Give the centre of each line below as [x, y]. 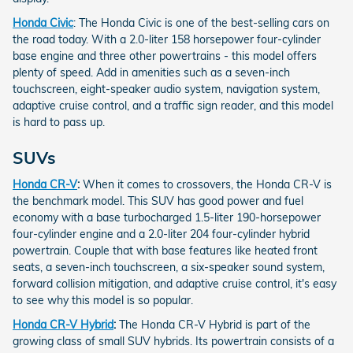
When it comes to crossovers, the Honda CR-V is [207, 184]
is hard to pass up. [59, 123]
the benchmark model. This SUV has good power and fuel [158, 201]
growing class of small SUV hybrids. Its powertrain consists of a [173, 341]
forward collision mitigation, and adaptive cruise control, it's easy [175, 283]
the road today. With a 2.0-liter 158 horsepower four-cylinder [167, 40]
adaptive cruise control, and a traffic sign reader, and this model [173, 106]
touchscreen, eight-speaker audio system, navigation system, [166, 89]
